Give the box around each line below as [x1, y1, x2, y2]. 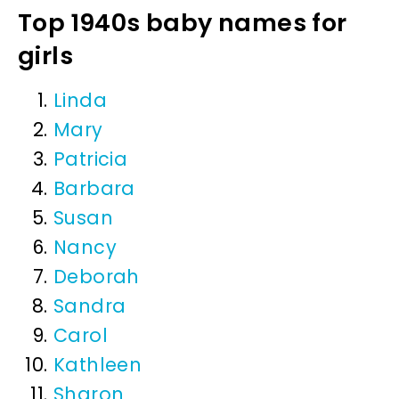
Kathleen [53, 352, 142, 379]
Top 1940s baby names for [18, 6, 347, 40]
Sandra [53, 293, 126, 320]
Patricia [53, 146, 128, 173]
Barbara [53, 175, 135, 202]
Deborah [53, 264, 140, 290]
